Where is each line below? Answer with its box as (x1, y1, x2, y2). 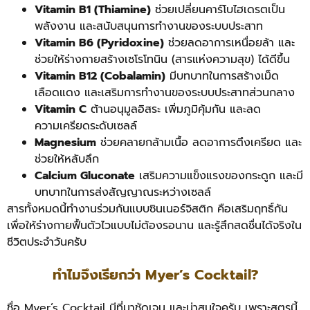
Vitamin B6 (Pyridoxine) (35, 35, 164, 52)
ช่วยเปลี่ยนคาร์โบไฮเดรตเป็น (151, 1, 285, 19)
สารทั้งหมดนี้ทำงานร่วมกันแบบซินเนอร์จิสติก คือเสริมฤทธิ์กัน (7, 201, 288, 218)
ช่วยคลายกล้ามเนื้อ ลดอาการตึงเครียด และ (96, 134, 302, 152)
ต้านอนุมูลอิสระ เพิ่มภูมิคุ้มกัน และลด (86, 101, 261, 118)
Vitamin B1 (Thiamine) (35, 1, 151, 19)
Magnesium (35, 134, 96, 152)
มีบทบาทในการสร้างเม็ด (165, 68, 279, 85)
